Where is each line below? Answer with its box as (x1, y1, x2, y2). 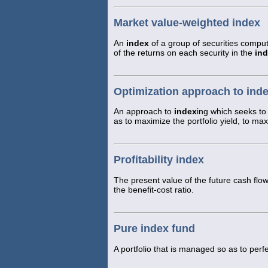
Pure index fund (114, 223, 195, 235)
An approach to (114, 106, 174, 117)
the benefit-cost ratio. (114, 185, 194, 195)
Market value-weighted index (114, 16, 260, 29)
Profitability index (114, 154, 204, 166)
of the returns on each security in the (114, 47, 255, 57)
